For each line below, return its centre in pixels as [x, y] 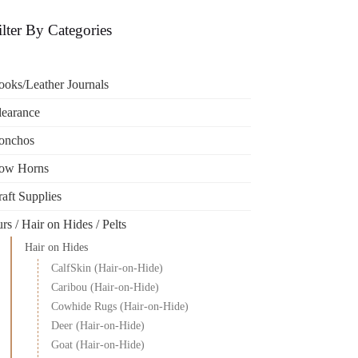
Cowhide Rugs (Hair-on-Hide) [120, 306]
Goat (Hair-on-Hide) [98, 345]
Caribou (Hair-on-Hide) [105, 287]
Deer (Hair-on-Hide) [98, 326]
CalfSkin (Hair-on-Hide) [107, 268]
